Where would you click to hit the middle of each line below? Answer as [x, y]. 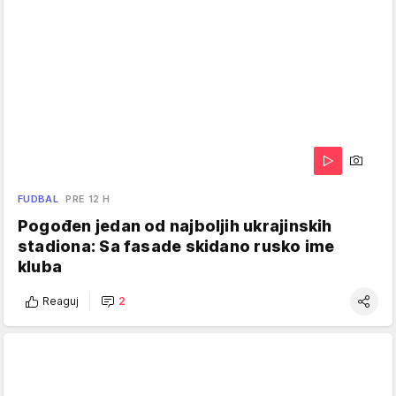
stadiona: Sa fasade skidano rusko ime [176, 246]
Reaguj [61, 301]
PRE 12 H [88, 198]
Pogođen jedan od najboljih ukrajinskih [175, 225]
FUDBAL [38, 198]
